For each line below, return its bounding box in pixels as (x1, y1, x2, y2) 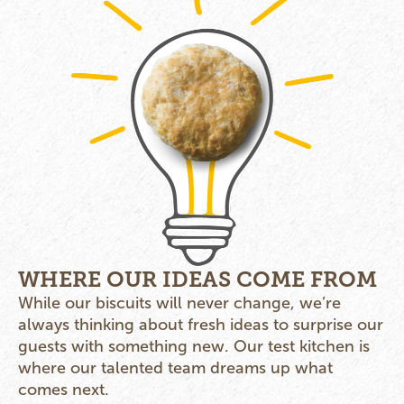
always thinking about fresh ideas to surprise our (18, 316, 383, 335)
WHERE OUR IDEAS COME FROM (18, 267, 377, 293)
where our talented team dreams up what (18, 359, 333, 378)
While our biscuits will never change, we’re (18, 294, 341, 313)
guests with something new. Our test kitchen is (18, 337, 370, 356)
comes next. (18, 381, 109, 399)
